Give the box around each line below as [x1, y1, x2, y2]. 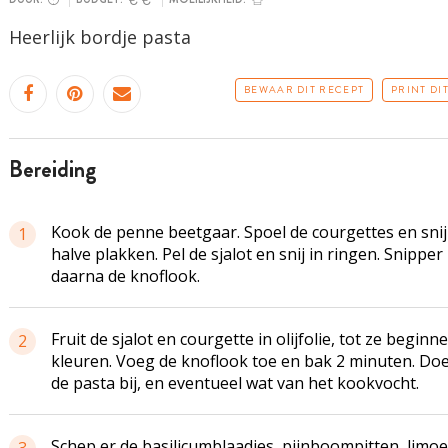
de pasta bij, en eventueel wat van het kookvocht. [50, 372, 419, 394]
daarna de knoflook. [50, 265, 200, 287]
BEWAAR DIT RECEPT [244, 82, 365, 97]
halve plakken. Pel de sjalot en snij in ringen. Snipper [50, 243, 443, 265]
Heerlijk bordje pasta [8, 25, 191, 49]
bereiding [22, 153, 97, 186]
